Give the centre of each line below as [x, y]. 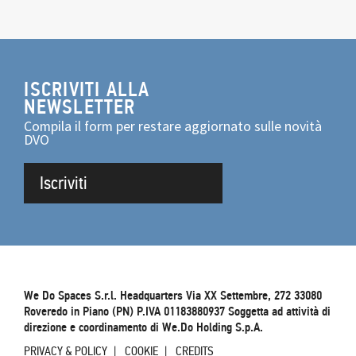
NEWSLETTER [80, 108]
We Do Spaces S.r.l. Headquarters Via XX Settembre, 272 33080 [173, 296]
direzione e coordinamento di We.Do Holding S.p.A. [144, 328]
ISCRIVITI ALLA [87, 90]
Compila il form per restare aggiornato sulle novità [173, 127]
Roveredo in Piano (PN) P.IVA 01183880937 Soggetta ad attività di [178, 312]
